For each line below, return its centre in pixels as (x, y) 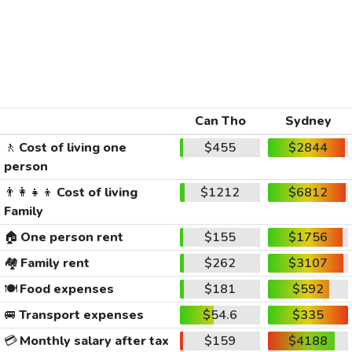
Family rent (53, 263)
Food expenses (65, 289)
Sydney (308, 121)
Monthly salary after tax (93, 341)
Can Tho (220, 121)
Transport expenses (80, 315)
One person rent (70, 237)
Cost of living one (71, 147)
